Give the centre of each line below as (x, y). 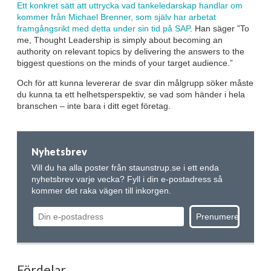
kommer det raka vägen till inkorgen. (101, 190)
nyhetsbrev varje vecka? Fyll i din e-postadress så (127, 179)
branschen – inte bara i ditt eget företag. (94, 106)
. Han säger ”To (220, 28)
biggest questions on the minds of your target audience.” (125, 63)
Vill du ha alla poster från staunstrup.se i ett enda (125, 167)
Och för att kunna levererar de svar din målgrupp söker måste (135, 83)
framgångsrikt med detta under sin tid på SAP (103, 28)
